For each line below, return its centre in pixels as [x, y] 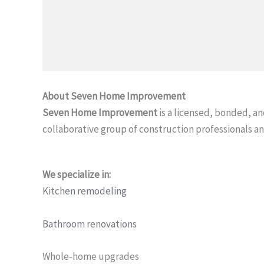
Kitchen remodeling [85, 191]
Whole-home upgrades [91, 256]
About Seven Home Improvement [114, 96]
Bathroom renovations [90, 224]
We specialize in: [77, 175]
